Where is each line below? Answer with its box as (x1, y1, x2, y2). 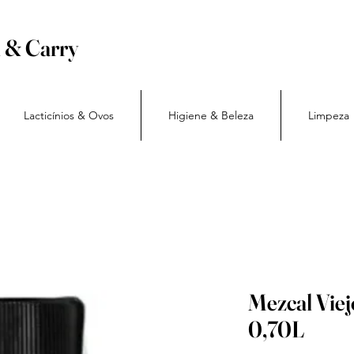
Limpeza (307, 108, 349, 122)
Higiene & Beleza (168, 108, 254, 122)
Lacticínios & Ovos (23, 108, 114, 122)
